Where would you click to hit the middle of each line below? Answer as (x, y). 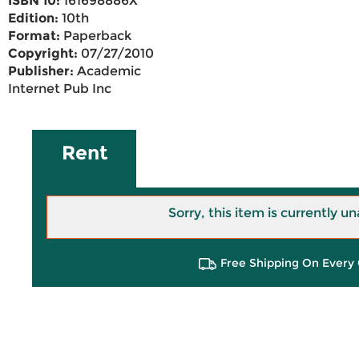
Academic (107, 71)
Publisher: (41, 71)
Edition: (33, 18)
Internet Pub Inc (60, 89)
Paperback (96, 36)
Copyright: (43, 54)
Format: (34, 36)
